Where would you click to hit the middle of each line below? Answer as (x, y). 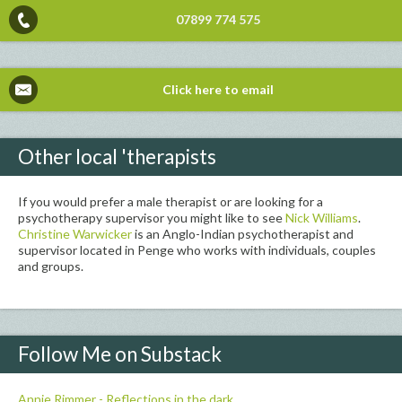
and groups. (51, 266)
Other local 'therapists (117, 156)
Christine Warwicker (75, 233)
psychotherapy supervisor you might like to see (152, 217)
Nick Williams (322, 217)
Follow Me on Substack (120, 354)
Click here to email (218, 89)
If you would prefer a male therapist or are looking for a (170, 201)
